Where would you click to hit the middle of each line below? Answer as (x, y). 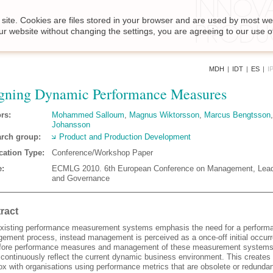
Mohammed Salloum (88, 115)
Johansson (71, 125)
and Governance (81, 178)
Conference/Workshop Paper (102, 153)
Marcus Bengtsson (237, 115)
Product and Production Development (125, 137)
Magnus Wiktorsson (164, 115)
